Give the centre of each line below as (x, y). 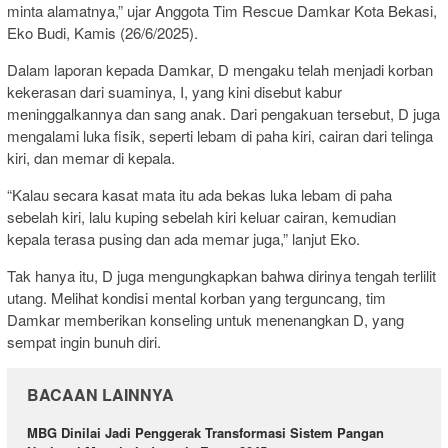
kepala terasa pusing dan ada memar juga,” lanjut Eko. (183, 238)
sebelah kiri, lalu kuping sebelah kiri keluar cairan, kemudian (201, 216)
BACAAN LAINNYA (100, 394)
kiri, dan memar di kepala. (91, 157)
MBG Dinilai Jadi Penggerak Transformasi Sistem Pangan (205, 432)
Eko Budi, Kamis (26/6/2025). (102, 32)
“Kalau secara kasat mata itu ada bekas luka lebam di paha (199, 194)
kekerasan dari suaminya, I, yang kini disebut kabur (174, 91)
